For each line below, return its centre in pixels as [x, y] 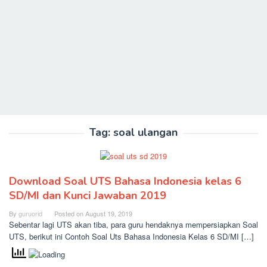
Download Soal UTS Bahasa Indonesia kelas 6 [125, 181]
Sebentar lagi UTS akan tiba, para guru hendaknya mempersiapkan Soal [133, 224]
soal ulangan [145, 132]
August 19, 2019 [109, 213]
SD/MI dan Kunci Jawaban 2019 [88, 195]
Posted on [70, 213]
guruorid [30, 213]
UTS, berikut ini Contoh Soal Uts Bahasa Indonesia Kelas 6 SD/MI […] [131, 236]
